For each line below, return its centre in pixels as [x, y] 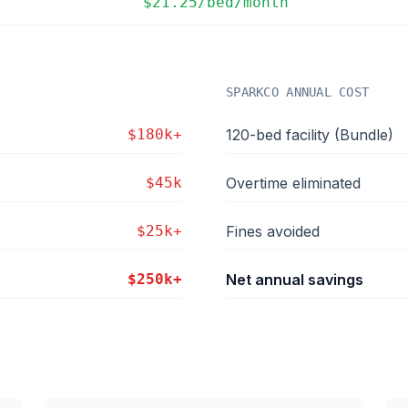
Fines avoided [273, 231]
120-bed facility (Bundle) [310, 135]
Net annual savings [295, 280]
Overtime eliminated [293, 183]
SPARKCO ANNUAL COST [298, 92]
